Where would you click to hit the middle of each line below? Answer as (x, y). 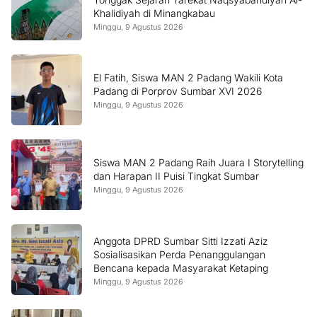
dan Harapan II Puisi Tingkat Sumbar (176, 176)
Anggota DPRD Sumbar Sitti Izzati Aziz (181, 241)
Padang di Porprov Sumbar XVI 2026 (178, 91)
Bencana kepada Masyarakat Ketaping (181, 267)
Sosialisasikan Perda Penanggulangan (179, 254)
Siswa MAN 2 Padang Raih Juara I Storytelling (198, 163)
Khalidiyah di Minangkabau (154, 13)
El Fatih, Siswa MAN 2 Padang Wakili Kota (188, 78)
